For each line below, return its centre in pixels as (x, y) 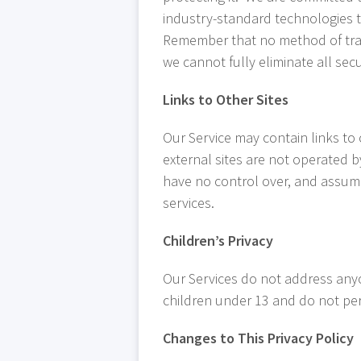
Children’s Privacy (218, 241)
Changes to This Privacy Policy (258, 338)
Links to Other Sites (226, 100)
